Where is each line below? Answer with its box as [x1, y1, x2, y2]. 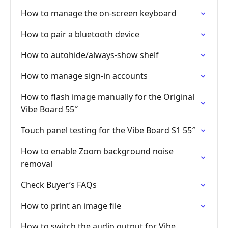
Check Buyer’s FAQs [21, 179, 97, 190]
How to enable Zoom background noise [21, 146, 174, 157]
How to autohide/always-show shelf [21, 49, 159, 61]
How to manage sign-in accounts [21, 70, 148, 81]
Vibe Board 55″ [21, 104, 78, 115]
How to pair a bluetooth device [21, 28, 139, 40]
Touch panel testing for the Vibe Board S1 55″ [21, 125, 195, 136]
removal [21, 158, 52, 169]
